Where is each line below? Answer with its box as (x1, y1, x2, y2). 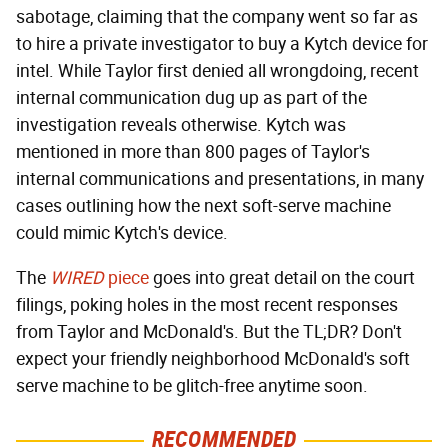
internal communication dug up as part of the (16, 87, 367, 110)
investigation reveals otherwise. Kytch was (16, 114, 346, 137)
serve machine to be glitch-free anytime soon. (16, 375, 368, 398)
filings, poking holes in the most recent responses (16, 294, 398, 317)
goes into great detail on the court (149, 267, 415, 290)
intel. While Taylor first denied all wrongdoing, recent (16, 60, 419, 83)
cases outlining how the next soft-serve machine (16, 195, 391, 218)
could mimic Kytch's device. (16, 222, 228, 245)
